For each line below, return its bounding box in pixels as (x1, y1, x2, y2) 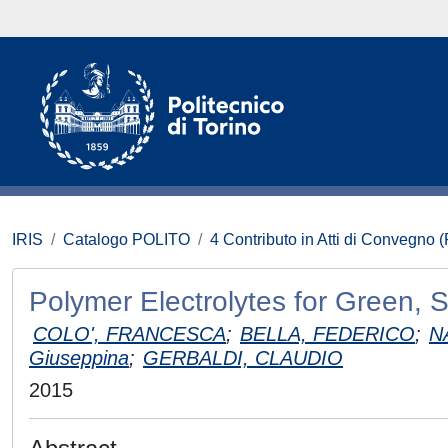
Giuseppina (29, 347, 129, 369)
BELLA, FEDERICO (240, 323, 415, 345)
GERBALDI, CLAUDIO (143, 347, 343, 369)
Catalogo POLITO (63, 231, 190, 248)
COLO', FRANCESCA (33, 323, 226, 345)
